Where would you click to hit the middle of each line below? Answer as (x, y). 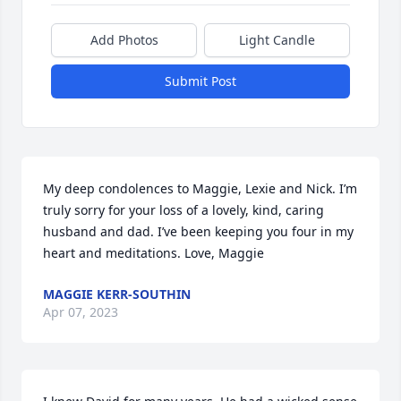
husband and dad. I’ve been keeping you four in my (198, 231)
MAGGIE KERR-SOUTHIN (117, 294)
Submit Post (200, 81)
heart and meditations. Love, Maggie (154, 253)
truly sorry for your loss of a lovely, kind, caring (183, 210)
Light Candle (277, 40)
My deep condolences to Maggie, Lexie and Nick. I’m (200, 188)
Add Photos (124, 40)
